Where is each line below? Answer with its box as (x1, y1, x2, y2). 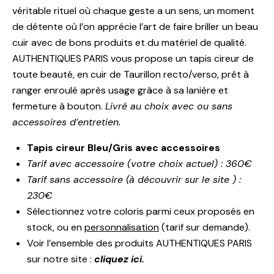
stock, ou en (27, 221, 84, 234)
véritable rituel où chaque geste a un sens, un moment (12, 4, 254, 18)
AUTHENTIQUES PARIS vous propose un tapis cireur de (12, 52, 254, 65)
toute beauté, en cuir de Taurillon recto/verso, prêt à (12, 68, 249, 81)
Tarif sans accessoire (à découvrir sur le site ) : (27, 173, 241, 187)
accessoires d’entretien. (12, 116, 120, 129)
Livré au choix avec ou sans (105, 100, 232, 113)
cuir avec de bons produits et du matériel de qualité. (12, 36, 246, 50)
